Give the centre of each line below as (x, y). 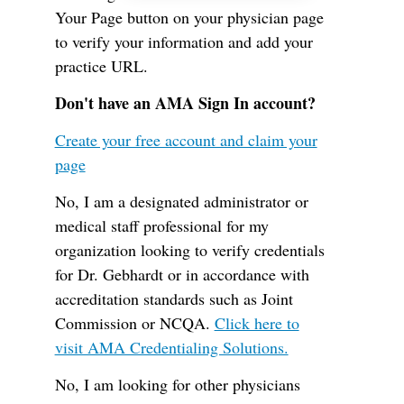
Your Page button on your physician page (189, 17)
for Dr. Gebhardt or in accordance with (182, 274)
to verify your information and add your (184, 41)
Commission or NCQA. (134, 323)
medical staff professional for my (161, 225)
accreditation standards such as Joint (174, 298)
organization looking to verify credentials (189, 250)
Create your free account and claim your (186, 140)
